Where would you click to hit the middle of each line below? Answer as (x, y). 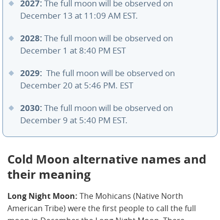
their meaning (49, 175)
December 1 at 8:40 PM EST (73, 51)
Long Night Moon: (42, 196)
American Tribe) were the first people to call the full (102, 208)
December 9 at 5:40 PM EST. (74, 121)
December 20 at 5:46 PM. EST (78, 86)
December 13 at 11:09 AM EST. (79, 16)
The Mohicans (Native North (130, 196)
